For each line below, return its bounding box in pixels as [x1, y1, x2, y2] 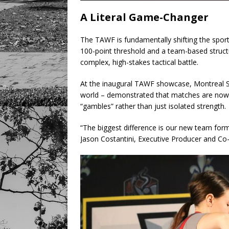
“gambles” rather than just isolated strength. [80, 101, 226, 111]
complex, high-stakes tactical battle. [80, 57, 198, 67]
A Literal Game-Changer [80, 10, 209, 25]
